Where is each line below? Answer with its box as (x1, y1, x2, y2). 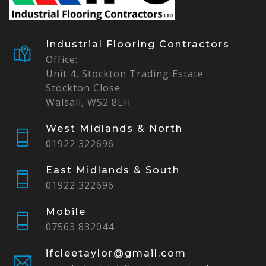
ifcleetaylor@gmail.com (46, 247, 186, 259)
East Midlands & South (46, 164, 180, 176)
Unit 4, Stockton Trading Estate (46, 66, 204, 80)
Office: (46, 52, 78, 66)
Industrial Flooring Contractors (46, 38, 230, 50)
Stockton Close (46, 81, 121, 94)
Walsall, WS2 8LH (46, 95, 131, 109)
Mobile (46, 205, 86, 217)
